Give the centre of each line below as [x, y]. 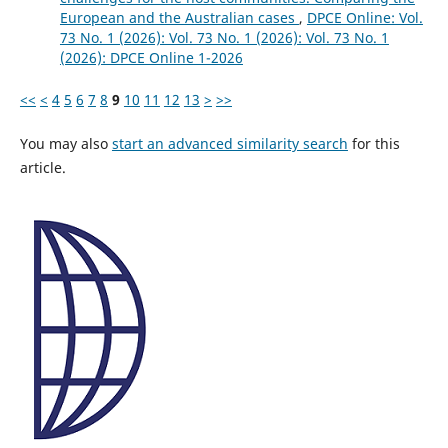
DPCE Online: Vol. [364, 18]
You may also [65, 144]
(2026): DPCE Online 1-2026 [151, 58]
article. [42, 168]
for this [373, 144]
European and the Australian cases [179, 18]
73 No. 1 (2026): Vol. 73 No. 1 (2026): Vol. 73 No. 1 [224, 38]
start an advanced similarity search [229, 144]
